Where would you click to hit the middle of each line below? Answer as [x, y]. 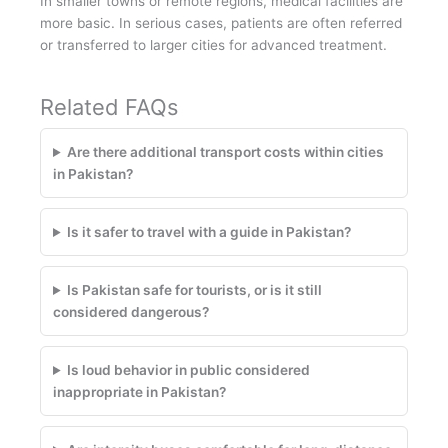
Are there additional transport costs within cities [226, 152]
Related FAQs [109, 107]
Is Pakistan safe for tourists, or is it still [195, 290]
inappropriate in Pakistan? [139, 392]
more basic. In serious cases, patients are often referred [221, 23]
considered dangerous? [131, 312]
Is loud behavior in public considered [189, 370]
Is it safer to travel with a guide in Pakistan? [209, 232]
